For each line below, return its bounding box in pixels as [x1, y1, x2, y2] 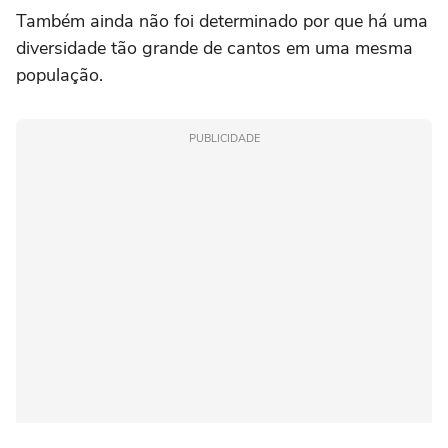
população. [16, 62, 103, 87]
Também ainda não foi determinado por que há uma [16, 8, 428, 33]
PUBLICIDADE [188, 130, 260, 146]
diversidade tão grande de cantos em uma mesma [16, 35, 413, 60]
